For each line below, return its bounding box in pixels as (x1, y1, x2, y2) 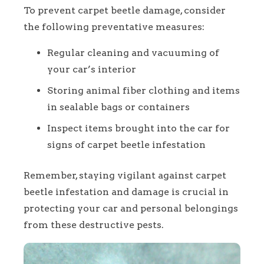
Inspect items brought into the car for (47, 123, 230, 134)
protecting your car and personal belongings (24, 203, 238, 214)
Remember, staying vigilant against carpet (24, 170, 226, 181)
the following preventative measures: (24, 21, 204, 33)
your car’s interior (47, 64, 136, 75)
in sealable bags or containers (47, 101, 190, 113)
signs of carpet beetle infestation (47, 139, 206, 151)
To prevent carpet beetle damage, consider (24, 5, 226, 16)
